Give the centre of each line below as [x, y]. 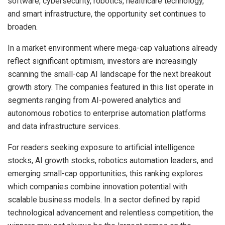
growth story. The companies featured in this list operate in [110, 87]
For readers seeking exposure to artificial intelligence [101, 147]
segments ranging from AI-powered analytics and [94, 100]
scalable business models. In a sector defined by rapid [104, 199]
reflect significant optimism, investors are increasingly [102, 61]
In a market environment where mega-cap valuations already [113, 48]
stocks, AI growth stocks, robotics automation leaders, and [110, 160]
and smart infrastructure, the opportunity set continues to [107, 14]
